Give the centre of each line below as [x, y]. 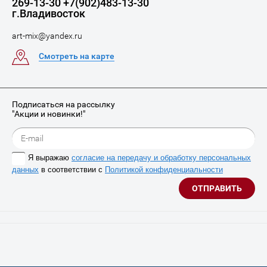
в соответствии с [72, 170]
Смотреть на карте [77, 56]
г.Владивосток [49, 13]
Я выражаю [50, 158]
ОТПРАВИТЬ [217, 188]
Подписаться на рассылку [63, 104]
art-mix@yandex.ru [47, 36]
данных [25, 170]
